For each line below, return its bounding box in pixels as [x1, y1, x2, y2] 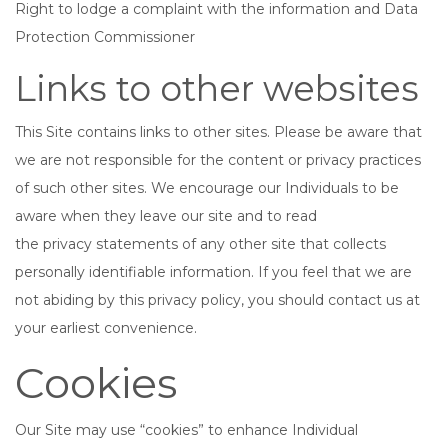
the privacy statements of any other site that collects [15, 235, 386, 253]
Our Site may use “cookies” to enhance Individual [15, 421, 358, 439]
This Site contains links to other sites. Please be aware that [15, 123, 422, 141]
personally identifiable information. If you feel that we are [15, 263, 412, 281]
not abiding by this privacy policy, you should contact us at [15, 291, 420, 309]
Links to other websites [15, 67, 419, 110]
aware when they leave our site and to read [15, 207, 317, 225]
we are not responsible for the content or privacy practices [15, 151, 421, 169]
